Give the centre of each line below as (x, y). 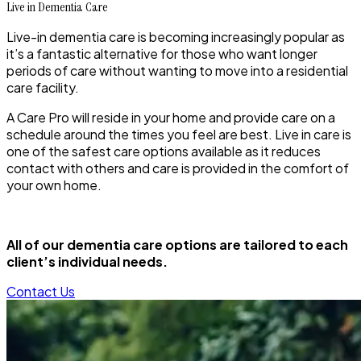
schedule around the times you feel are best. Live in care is (179, 135)
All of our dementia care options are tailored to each (177, 245)
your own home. (55, 185)
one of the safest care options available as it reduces (164, 151)
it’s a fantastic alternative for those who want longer (162, 54)
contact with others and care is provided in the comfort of (178, 168)
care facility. (43, 88)
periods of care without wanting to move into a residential (177, 71)
